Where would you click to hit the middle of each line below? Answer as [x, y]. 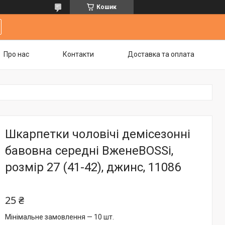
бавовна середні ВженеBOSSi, [89, 151]
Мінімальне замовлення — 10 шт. [60, 217]
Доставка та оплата [161, 54]
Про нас [16, 54]
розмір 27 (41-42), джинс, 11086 [93, 167]
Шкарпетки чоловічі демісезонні [98, 134]
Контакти [78, 54]
